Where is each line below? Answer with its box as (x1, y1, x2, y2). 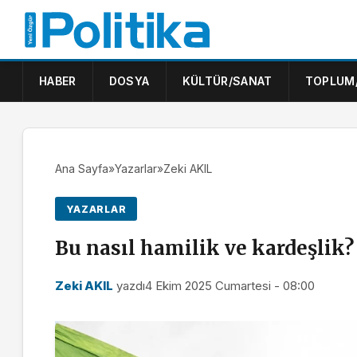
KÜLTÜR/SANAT (182, 74, 273, 88)
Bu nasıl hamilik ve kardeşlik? (55, 236, 354, 261)
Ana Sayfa (55, 162, 108, 175)
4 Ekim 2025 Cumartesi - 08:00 (145, 278, 315, 294)
